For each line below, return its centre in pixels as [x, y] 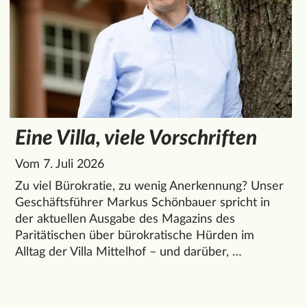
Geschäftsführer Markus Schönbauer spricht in [143, 202]
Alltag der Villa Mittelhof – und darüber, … [128, 252]
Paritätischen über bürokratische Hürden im [135, 235]
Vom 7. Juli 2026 [60, 164]
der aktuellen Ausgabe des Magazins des [125, 219]
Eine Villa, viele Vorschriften [136, 138]
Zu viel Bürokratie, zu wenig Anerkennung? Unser [149, 186]
